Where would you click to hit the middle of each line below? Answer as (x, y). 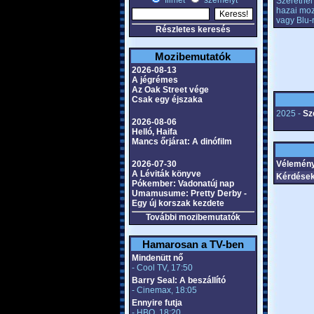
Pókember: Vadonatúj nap (183, 184)
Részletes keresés (193, 29)
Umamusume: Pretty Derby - (189, 193)
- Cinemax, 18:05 (164, 290)
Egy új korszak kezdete (178, 203)
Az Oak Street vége (170, 90)
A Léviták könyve (166, 174)
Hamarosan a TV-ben (193, 244)
